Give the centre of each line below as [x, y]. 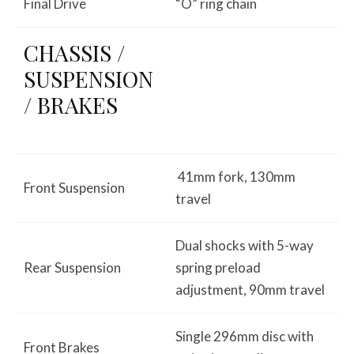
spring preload [218, 267]
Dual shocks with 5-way [245, 245]
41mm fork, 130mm [235, 176]
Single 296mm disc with [245, 336]
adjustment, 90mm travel [250, 289]
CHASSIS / [74, 52]
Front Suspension [74, 187]
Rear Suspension [72, 267]
